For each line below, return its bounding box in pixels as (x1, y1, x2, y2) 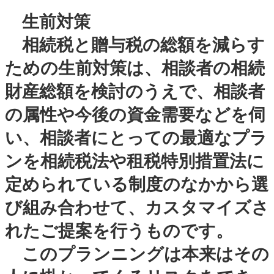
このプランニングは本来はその (5, 244, 269, 264)
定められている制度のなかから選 (5, 174, 268, 194)
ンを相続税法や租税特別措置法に (5, 151, 264, 171)
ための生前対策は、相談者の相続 (5, 58, 265, 78)
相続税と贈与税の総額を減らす (5, 35, 265, 54)
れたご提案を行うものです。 (5, 221, 233, 240)
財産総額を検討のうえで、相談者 (5, 81, 265, 101)
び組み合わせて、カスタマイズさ (5, 198, 269, 217)
